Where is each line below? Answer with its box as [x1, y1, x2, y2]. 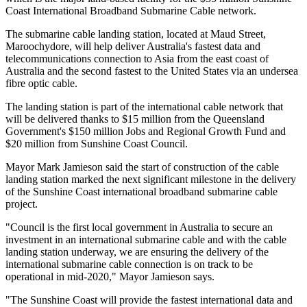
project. [5, 198, 38, 210]
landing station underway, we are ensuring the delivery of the [5, 246, 269, 258]
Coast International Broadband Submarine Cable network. [5, 5, 256, 17]
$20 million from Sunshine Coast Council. [5, 138, 188, 150]
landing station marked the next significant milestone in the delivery [5, 173, 296, 186]
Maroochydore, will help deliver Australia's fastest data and [5, 40, 260, 53]
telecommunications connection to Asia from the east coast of [5, 53, 269, 65]
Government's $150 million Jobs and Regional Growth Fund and [5, 125, 286, 138]
